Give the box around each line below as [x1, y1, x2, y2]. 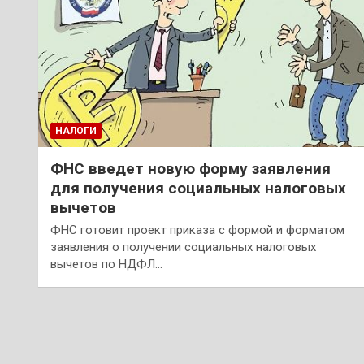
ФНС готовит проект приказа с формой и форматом [50, 222, 344, 237]
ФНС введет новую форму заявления [50, 158, 331, 178]
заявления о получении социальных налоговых [50, 239, 316, 254]
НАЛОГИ [55, 124, 97, 136]
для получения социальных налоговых [50, 178, 346, 197]
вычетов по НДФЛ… [50, 256, 162, 271]
